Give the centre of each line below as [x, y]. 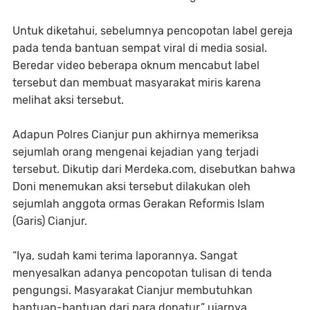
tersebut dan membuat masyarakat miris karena [137, 83]
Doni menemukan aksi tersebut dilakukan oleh [131, 186]
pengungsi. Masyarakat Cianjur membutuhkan [133, 290]
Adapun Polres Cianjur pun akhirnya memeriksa [136, 135]
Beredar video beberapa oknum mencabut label [136, 65]
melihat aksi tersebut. [68, 100]
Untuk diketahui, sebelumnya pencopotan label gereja [153, 31]
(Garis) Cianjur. [50, 221]
